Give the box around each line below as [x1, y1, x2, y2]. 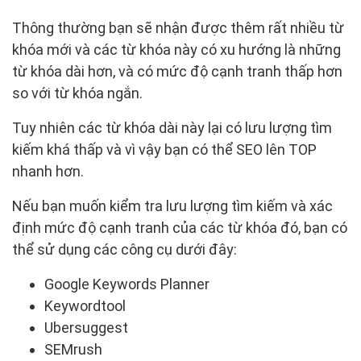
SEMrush [44, 341, 102, 359]
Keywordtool [44, 297, 126, 315]
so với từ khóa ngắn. [12, 85, 143, 102]
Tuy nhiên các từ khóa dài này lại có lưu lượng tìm [12, 119, 332, 137]
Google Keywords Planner [44, 276, 210, 293]
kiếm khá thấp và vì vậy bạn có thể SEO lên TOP [12, 141, 317, 159]
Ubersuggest [44, 319, 128, 337]
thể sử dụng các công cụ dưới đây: [12, 241, 237, 259]
